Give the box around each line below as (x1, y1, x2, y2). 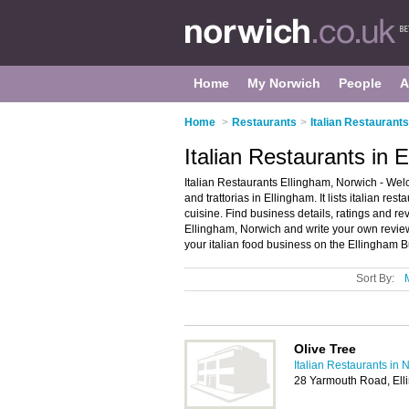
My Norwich (247, 76, 320, 90)
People (339, 76, 382, 90)
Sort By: (356, 272, 394, 285)
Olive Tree (294, 341, 356, 356)
